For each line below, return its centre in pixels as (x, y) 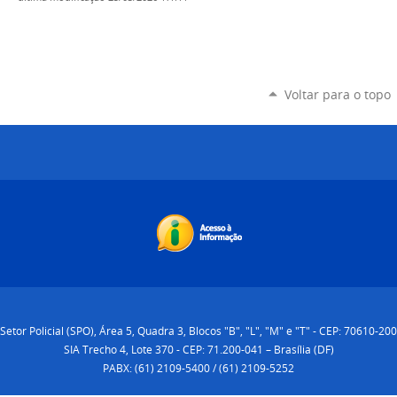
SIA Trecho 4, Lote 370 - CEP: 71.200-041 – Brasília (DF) (198, 349)
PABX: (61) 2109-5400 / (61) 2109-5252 (198, 367)
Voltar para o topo (337, 95)
